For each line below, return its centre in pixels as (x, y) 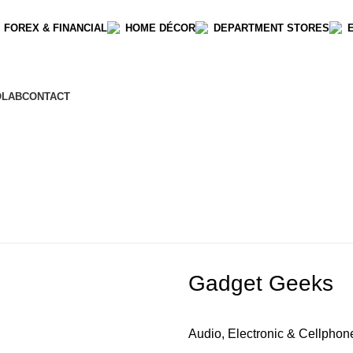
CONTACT (46, 97)
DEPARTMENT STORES (271, 28)
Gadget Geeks (260, 283)
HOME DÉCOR (160, 28)
